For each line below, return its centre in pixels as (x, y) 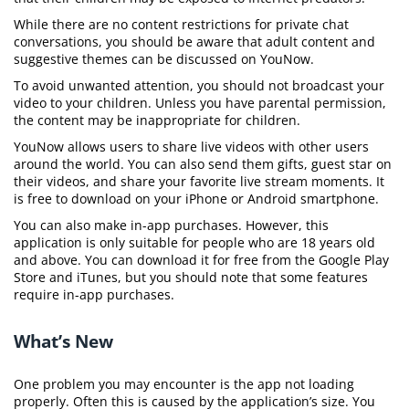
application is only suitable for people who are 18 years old (194, 242)
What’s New (63, 341)
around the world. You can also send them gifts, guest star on (203, 164)
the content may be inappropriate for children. (157, 120)
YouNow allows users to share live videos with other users (191, 147)
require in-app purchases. (94, 294)
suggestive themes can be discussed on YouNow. (164, 59)
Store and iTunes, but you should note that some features (191, 277)
